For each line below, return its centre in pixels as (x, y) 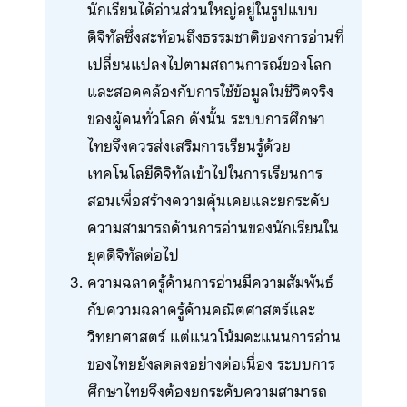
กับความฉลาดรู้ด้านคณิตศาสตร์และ (201, 309)
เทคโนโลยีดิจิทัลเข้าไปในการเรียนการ (204, 173)
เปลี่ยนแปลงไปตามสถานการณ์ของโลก (209, 64)
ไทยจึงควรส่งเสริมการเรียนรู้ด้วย (189, 146)
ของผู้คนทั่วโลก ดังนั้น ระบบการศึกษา (206, 119)
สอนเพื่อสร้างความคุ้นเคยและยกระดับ (208, 200)
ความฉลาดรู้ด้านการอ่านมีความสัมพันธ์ (210, 282)
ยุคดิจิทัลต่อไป (133, 255)
